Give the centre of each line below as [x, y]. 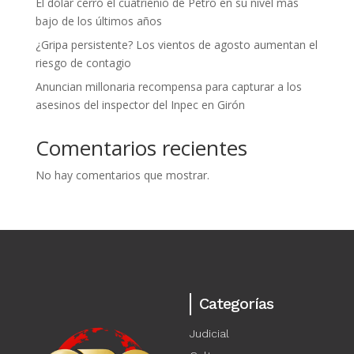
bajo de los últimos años [98, 21]
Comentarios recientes [141, 147]
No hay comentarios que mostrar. [122, 175]
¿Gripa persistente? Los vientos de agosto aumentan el [176, 44]
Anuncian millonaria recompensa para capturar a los [168, 86]
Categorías [236, 303]
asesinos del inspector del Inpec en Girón [140, 104]
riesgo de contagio [83, 62]
